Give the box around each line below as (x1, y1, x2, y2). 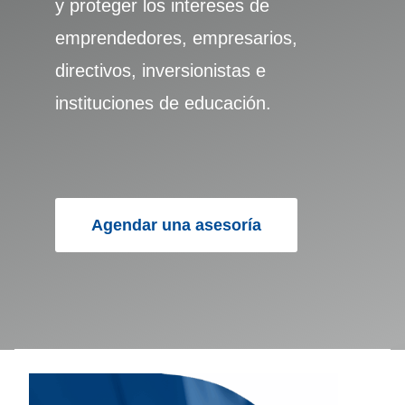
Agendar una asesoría (90, 216, 261, 234)
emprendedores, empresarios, (54, 28, 297, 48)
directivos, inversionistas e (54, 61, 266, 80)
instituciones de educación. (54, 93, 271, 113)
